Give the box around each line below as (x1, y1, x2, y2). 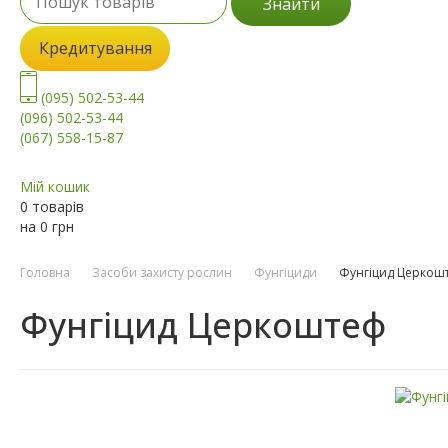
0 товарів (20, 197, 84, 217)
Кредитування (38, 37, 152, 60)
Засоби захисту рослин (92, 264, 232, 282)
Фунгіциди (254, 264, 317, 282)
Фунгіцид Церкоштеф (20, 302, 386, 349)
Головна (20, 264, 70, 282)
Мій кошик (20, 177, 90, 197)
